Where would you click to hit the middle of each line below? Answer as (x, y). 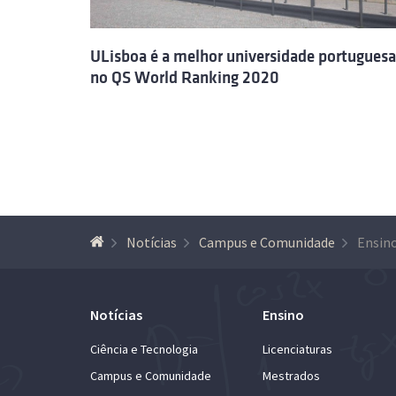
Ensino (283, 314)
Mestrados (291, 375)
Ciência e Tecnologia (144, 349)
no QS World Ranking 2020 (185, 77)
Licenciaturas (297, 349)
